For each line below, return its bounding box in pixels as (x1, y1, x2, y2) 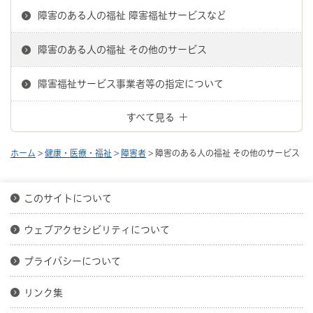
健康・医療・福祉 (45, 148, 112, 157)
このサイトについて (24, 193, 112, 203)
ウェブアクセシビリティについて (24, 224, 170, 235)
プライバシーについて (24, 256, 121, 266)
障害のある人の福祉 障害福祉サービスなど (38, 10, 226, 20)
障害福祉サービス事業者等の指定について (38, 78, 224, 89)
